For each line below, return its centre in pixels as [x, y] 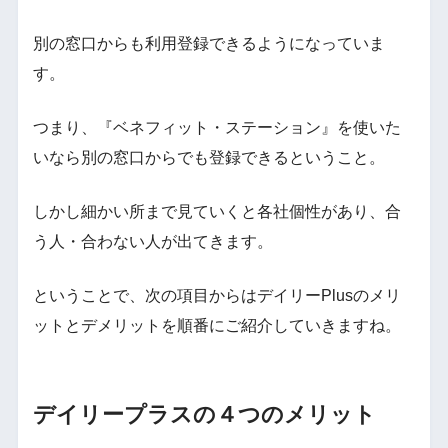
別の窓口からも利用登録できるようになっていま [208, 44]
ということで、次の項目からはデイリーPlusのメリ [216, 296]
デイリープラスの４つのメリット [204, 415]
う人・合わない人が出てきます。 [152, 242]
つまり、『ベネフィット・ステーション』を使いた [216, 128]
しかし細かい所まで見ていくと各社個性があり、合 [216, 212]
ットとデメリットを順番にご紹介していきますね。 [216, 326]
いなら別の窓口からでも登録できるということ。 [208, 158]
